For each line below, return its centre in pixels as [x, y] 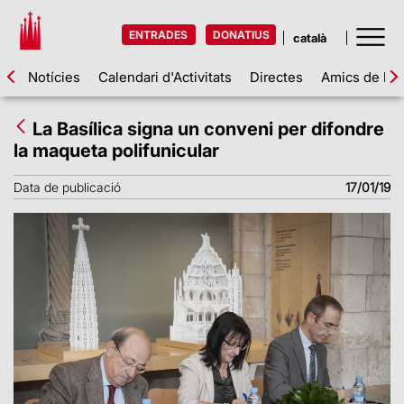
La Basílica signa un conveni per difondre [208, 129]
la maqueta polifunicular [116, 151]
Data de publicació [67, 187]
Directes [276, 77]
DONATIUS [242, 35]
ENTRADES [159, 35]
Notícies [54, 77]
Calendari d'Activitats [165, 77]
